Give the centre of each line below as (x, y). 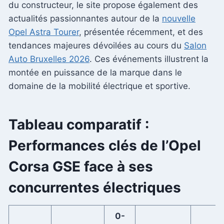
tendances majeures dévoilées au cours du (96, 45)
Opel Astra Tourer (44, 32)
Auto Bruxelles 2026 (49, 59)
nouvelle (179, 18)
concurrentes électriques (95, 187)
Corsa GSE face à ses (81, 166)
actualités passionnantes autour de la (85, 18)
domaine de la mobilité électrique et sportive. (99, 86)
